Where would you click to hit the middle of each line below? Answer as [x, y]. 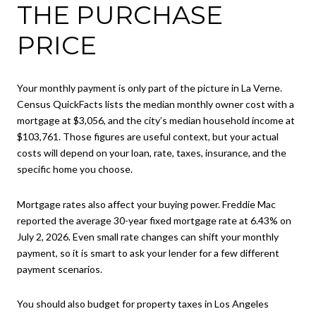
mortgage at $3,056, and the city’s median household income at [156, 121]
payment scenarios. [60, 269]
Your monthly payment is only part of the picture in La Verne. [150, 88]
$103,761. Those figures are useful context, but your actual [148, 137]
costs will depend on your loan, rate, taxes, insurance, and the [152, 153]
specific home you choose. [75, 169]
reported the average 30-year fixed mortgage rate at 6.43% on [154, 220]
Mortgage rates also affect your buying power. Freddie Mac [146, 204]
